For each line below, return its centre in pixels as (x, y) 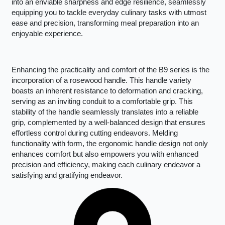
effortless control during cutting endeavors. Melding (94, 133)
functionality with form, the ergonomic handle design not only (109, 143)
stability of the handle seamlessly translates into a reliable (105, 112)
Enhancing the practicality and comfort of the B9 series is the (110, 70)
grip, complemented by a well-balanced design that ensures (108, 122)
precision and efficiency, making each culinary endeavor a (106, 164)
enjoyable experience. (47, 34)
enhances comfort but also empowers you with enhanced (105, 154)
